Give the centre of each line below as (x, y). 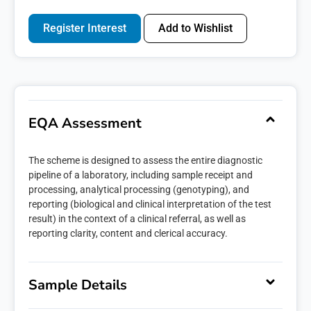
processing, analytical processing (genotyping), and (139, 190)
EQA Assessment (85, 123)
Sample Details (78, 285)
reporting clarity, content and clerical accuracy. (128, 233)
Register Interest (85, 28)
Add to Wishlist (195, 28)
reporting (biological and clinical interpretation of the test (150, 204)
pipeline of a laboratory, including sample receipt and (141, 175)
